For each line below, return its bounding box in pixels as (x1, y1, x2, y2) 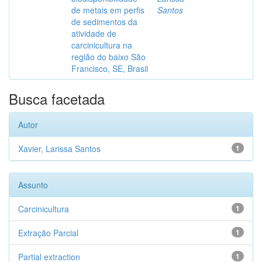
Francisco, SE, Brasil (71, 63, 148, 74)
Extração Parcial (18, 227, 78, 239)
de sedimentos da (71, 16, 137, 27)
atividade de (71, 27, 116, 39)
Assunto (18, 179, 48, 191)
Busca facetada (9, 88, 105, 109)
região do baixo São (71, 51, 146, 63)
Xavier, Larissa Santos (18, 143, 101, 154)
